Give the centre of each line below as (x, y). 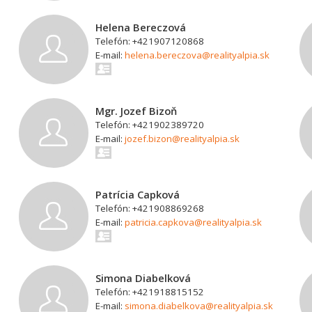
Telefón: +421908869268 (150, 208)
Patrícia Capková (138, 194)
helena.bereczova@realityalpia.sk (197, 55)
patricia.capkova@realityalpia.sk (194, 222)
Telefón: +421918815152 (150, 292)
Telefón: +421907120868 (150, 41)
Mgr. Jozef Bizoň (136, 111)
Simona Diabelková (143, 278)
